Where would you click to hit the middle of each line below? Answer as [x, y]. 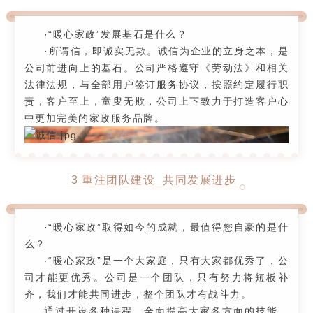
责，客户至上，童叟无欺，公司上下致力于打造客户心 [156, 101]
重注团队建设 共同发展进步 [159, 180]
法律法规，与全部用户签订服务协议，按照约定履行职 [156, 84]
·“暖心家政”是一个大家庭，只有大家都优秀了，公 [166, 261]
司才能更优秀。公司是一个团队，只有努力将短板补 [156, 278]
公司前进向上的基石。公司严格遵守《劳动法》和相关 [156, 67]
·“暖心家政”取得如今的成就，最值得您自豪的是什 [166, 227]
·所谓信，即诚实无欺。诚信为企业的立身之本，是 [166, 51]
